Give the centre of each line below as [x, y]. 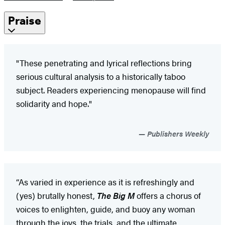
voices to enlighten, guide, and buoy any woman [106, 209]
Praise [25, 21]
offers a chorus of [168, 195]
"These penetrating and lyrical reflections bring [104, 63]
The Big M [116, 195]
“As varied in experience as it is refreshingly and [105, 182]
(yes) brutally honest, [57, 195]
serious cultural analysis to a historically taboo [101, 76]
